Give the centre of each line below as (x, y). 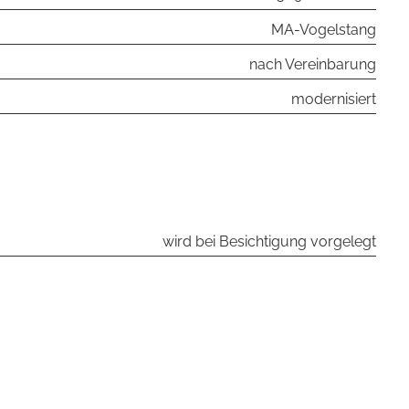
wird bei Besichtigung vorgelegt (269, 241)
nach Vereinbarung (313, 64)
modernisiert (334, 99)
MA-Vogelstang (324, 30)
